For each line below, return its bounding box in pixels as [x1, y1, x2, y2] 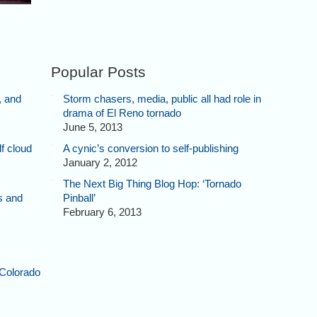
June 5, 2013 [62, 120, 122, 133]
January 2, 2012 [62, 156, 137, 168]
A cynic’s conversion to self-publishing [62, 142, 238, 154]
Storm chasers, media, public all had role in [62, 92, 261, 105]
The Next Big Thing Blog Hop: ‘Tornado [62, 177, 241, 190]
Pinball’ [62, 191, 96, 204]
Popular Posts [50, 64, 146, 80]
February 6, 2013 [62, 205, 142, 218]
